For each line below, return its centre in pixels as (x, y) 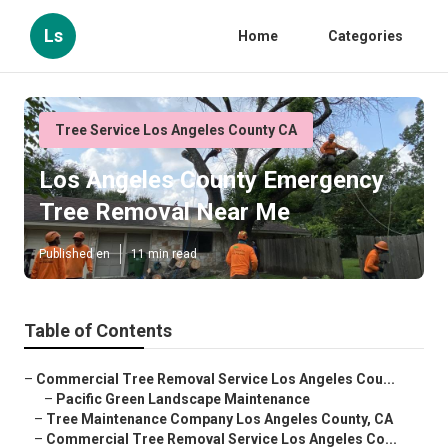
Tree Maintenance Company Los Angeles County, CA (219, 419)
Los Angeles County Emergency (211, 180)
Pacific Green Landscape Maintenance (183, 399)
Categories (365, 36)
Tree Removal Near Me (164, 212)
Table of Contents (98, 331)
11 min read (164, 254)
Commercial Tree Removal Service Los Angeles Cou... (215, 379)
